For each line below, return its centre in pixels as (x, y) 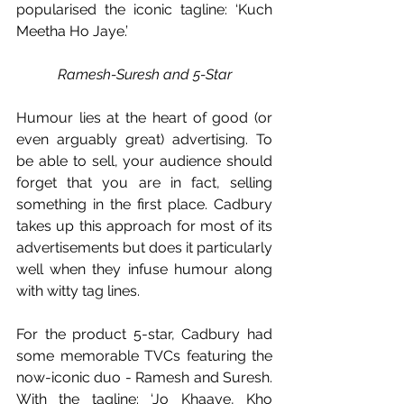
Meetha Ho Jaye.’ (72, 31)
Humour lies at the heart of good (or (144, 117)
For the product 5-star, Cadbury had (144, 334)
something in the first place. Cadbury (144, 204)
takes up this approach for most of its (144, 225)
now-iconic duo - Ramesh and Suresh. (144, 377)
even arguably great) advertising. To (144, 139)
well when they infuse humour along (144, 269)
